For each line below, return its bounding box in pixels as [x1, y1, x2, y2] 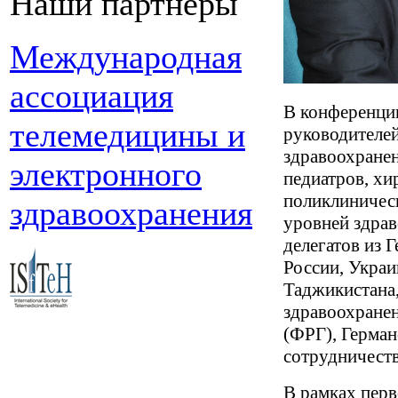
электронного [10, 155, 202, 193]
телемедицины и [10, 116, 245, 154]
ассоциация [10, 77, 173, 115]
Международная [10, 38, 242, 76]
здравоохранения [10, 195, 252, 232]
